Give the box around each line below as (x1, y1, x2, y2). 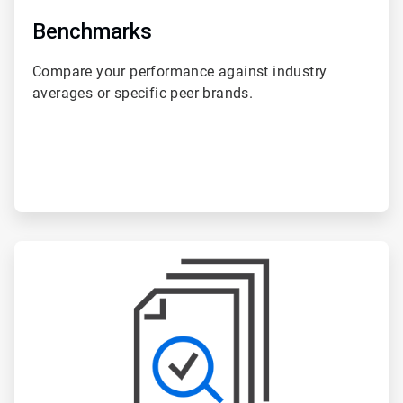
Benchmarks (32, 18, 152, 44)
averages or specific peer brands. (32, 84, 254, 102)
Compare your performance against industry (32, 62, 327, 80)
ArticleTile (13, 240, 67, 255)
